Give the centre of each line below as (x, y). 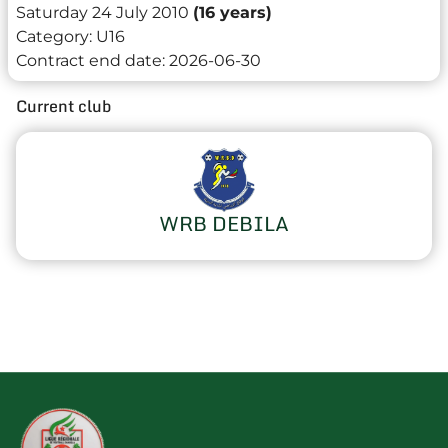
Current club (63, 105)
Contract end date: (90, 60)
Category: (54, 36)
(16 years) (232, 12)
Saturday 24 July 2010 (102, 12)
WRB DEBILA (224, 223)
